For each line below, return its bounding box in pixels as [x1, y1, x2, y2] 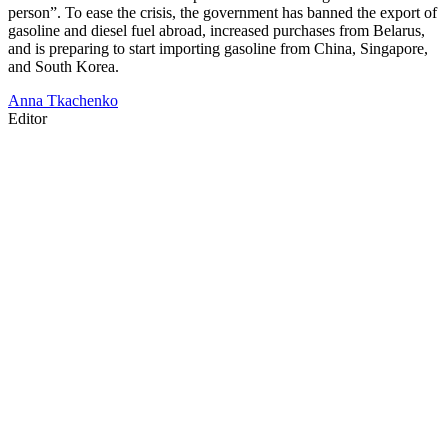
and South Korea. [8, 57, 119, 75]
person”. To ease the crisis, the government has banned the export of [8, 3, 437, 21]
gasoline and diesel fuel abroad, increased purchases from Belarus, [8, 21, 425, 39]
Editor [8, 109, 47, 127]
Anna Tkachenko [8, 91, 118, 109]
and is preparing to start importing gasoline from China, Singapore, [8, 39, 428, 57]
